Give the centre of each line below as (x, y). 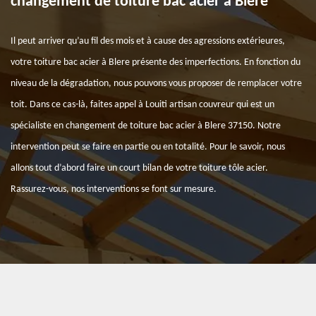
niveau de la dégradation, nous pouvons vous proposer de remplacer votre (156, 84)
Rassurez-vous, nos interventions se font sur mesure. (114, 189)
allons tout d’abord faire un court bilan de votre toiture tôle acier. (139, 168)
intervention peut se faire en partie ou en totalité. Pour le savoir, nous (148, 147)
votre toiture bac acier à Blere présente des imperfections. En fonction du (156, 62)
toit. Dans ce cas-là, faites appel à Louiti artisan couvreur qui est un (142, 105)
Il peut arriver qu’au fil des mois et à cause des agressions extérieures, (148, 41)
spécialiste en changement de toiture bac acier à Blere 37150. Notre (146, 126)
